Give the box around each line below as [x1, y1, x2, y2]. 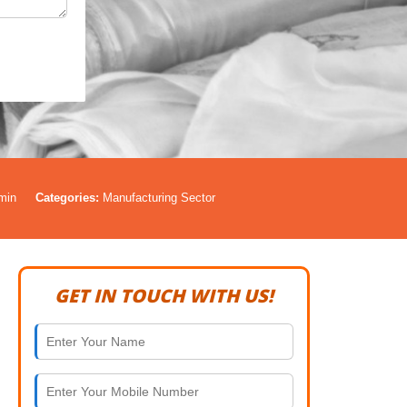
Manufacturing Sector [99, 191, 215, 204]
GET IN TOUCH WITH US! [55, 283, 273, 308]
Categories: [35, 191, 99, 204]
